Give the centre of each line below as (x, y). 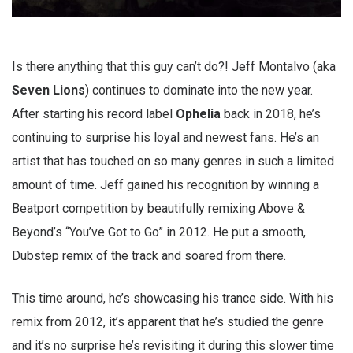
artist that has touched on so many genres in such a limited (173, 162)
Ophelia (198, 114)
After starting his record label (94, 114)
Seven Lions (48, 91)
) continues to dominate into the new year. (199, 91)
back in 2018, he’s (271, 114)
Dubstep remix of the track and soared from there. (149, 256)
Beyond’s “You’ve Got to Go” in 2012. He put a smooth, (159, 232)
